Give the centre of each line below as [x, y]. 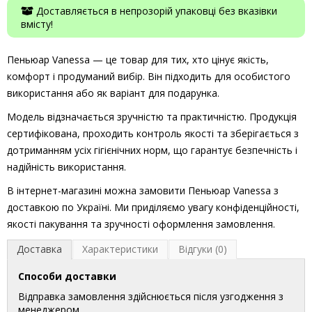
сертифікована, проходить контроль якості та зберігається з [153, 134]
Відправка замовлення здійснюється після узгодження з [151, 297]
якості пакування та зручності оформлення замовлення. [141, 224]
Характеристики [120, 249]
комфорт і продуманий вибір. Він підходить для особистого [149, 77]
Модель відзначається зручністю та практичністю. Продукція [152, 117]
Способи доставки [67, 276]
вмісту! [37, 24]
